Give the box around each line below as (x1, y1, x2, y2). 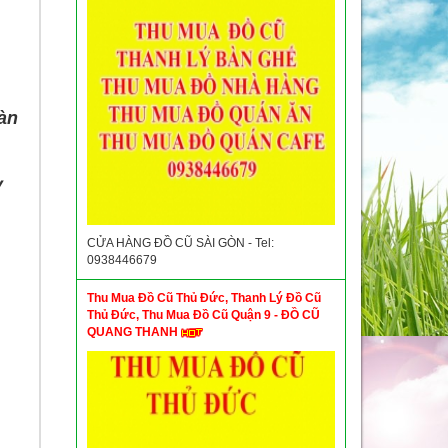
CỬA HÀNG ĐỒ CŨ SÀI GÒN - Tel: (87, 236, 274, 250)
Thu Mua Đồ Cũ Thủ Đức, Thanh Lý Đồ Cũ (87, 291, 321, 305)
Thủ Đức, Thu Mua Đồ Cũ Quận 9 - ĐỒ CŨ (87, 308, 320, 322)
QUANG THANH (87, 325, 181, 339)
